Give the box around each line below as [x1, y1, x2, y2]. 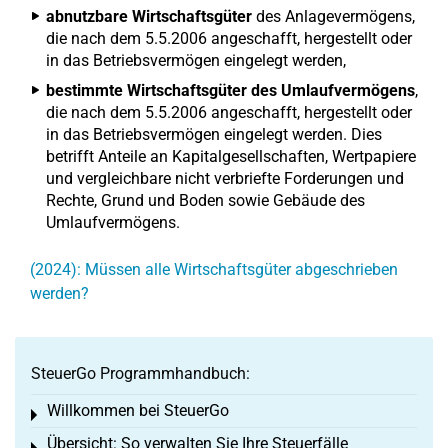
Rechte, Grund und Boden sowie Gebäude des [46, 191, 365, 210]
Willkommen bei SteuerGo [47, 401, 229, 420]
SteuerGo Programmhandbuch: [31, 364, 250, 383]
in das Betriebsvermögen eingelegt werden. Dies [46, 125, 382, 144]
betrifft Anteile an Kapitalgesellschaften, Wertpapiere [46, 147, 416, 166]
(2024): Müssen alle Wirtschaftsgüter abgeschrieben [30, 260, 398, 279]
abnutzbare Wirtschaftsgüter [46, 7, 252, 26]
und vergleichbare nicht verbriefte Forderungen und [46, 169, 404, 188]
